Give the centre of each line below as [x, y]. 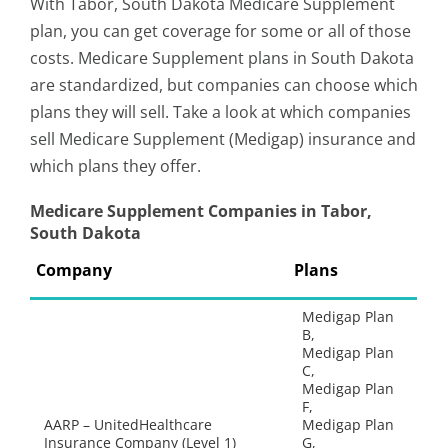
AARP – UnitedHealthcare [128, 424]
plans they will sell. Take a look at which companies [220, 112]
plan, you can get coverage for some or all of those [220, 31]
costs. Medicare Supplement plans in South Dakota [222, 58]
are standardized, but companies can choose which [224, 85]
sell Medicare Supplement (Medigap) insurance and [223, 139]
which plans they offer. [115, 166]
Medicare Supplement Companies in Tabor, [201, 211]
